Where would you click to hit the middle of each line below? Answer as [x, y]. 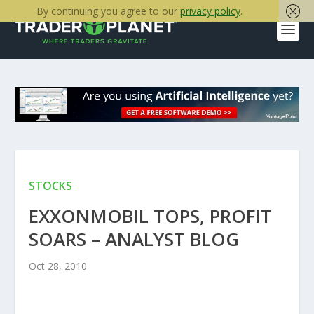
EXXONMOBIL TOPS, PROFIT [150, 216]
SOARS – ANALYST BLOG [134, 239]
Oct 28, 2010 [57, 266]
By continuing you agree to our [108, 11]
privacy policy [210, 11]
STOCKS [50, 186]
